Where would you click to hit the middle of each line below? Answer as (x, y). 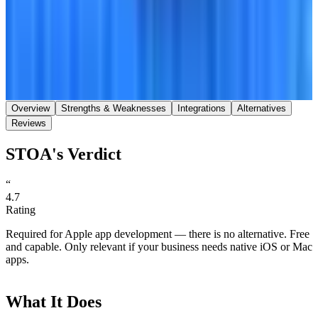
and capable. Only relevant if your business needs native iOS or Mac (159, 246)
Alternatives (262, 108)
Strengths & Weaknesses (114, 108)
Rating (21, 209)
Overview (31, 108)
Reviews (29, 123)
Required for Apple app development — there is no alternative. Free (158, 234)
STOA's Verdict (64, 154)
